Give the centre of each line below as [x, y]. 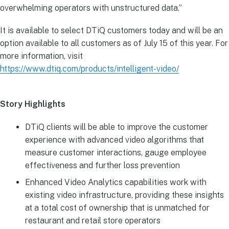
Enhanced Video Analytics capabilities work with [116, 182]
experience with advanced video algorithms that [114, 140]
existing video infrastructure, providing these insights [124, 195]
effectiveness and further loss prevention [102, 165]
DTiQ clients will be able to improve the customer [116, 127]
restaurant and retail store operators [93, 220]
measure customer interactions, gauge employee [116, 152]
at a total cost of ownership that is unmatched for [117, 208]
